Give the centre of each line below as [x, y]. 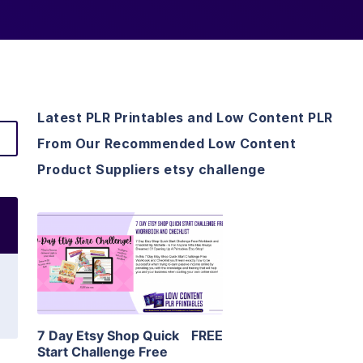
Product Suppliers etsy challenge [151, 170]
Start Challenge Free [102, 352]
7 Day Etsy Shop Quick [108, 336]
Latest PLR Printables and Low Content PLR [185, 118]
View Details [130, 240]
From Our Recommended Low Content [167, 144]
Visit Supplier [130, 286]
